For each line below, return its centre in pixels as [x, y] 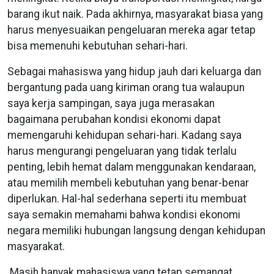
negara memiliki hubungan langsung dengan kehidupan [136, 230]
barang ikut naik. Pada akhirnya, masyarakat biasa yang [135, 14]
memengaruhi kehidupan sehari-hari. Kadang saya [124, 135]
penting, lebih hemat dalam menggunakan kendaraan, [131, 167]
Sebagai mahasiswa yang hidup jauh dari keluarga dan [134, 71]
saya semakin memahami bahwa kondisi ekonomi [124, 214]
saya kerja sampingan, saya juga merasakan [111, 103]
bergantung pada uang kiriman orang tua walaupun [126, 87]
